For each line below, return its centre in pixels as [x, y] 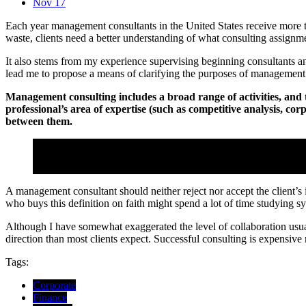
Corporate [54, 285]
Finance [50, 297]
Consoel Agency [68, 167]
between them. [39, 121]
